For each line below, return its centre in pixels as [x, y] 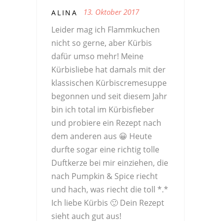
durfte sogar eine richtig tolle [105, 149]
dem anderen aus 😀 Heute [102, 136]
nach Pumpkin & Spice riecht [105, 176]
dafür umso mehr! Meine [97, 56]
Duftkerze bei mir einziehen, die [110, 163]
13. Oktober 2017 [111, 12]
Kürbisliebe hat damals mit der [109, 69]
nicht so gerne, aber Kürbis [102, 43]
